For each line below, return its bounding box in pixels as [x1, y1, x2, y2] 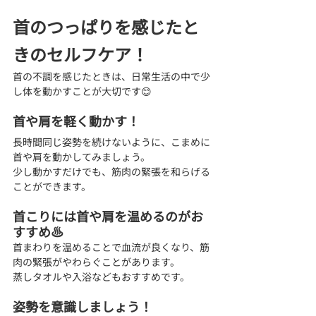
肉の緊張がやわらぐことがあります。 [13, 254, 180, 269]
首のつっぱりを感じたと [13, 13, 199, 39]
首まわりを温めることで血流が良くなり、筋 [13, 239, 209, 254]
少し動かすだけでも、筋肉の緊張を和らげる [13, 164, 210, 178]
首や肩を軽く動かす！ [13, 111, 140, 130]
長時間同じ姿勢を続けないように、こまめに [13, 134, 210, 149]
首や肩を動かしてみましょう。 [13, 149, 150, 164]
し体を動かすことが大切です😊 [13, 83, 152, 98]
